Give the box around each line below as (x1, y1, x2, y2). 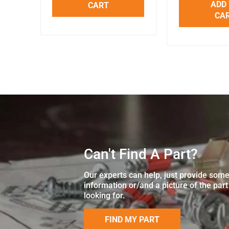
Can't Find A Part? (83, 145, 198, 163)
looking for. (83, 190, 125, 200)
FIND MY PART (104, 214, 159, 224)
